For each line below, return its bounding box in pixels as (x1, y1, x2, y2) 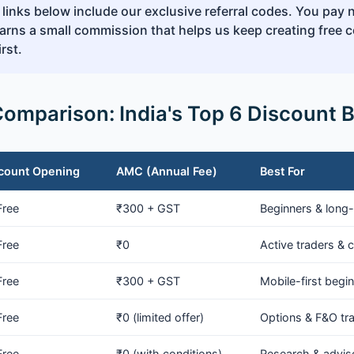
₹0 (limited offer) (116, 311, 204, 325)
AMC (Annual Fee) (116, 164, 217, 179)
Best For (260, 164, 305, 179)
